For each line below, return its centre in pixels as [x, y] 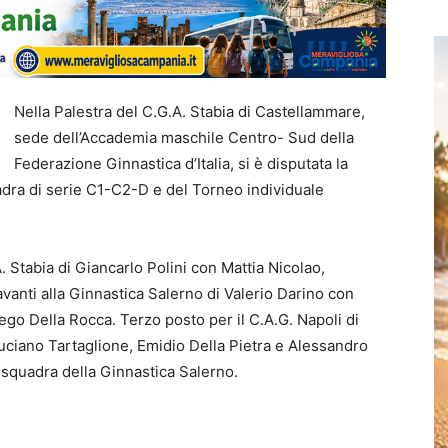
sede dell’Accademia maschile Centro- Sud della [184, 137]
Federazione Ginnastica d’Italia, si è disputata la [181, 163]
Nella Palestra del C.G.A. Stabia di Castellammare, [189, 111]
